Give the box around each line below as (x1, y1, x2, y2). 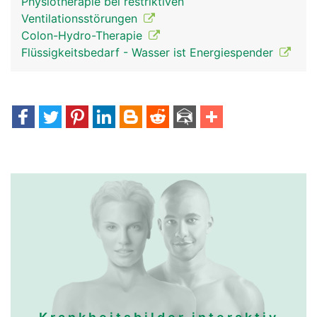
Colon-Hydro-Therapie (21, 28, 146, 42)
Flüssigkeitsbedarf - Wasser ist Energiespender (21, 45, 277, 59)
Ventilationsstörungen (21, 11, 141, 25)
